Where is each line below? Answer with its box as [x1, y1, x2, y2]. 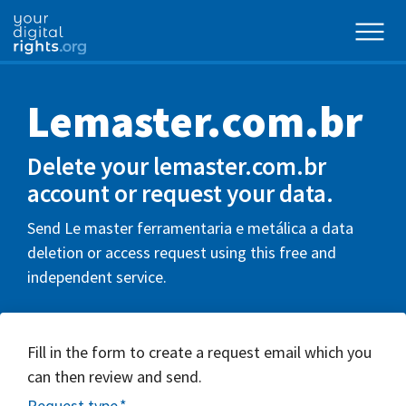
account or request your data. [27, 178, 333, 208]
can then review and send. [27, 365, 202, 387]
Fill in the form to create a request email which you [27, 341, 372, 362]
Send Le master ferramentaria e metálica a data [27, 217, 353, 238]
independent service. [27, 266, 167, 287]
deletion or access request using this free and [27, 241, 336, 263]
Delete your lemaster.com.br [27, 150, 326, 181]
